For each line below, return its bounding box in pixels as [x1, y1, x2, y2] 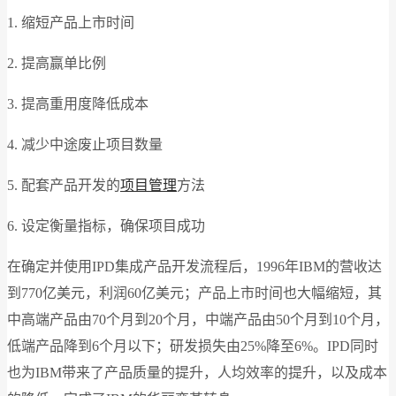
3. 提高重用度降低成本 [7, 95, 148, 111]
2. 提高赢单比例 [7, 55, 106, 71]
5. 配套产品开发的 [7, 177, 120, 193]
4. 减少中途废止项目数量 [7, 136, 163, 152]
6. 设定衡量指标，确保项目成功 [7, 217, 205, 233]
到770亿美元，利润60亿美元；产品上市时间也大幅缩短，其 [7, 285, 382, 301]
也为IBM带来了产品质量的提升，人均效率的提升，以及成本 [7, 364, 387, 380]
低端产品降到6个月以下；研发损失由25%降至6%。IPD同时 [7, 338, 378, 354]
